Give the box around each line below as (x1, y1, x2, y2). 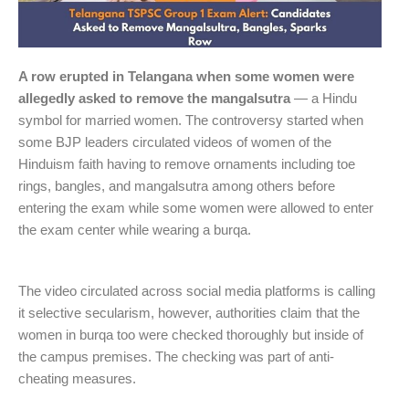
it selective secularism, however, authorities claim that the (18, 304, 360, 320)
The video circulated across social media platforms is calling (18, 282, 375, 299)
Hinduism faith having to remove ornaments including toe (18, 156, 355, 173)
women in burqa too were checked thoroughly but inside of (18, 326, 363, 342)
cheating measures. (18, 370, 136, 386)
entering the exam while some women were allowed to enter (18, 200, 373, 216)
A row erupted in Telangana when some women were (18, 68, 354, 85)
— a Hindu (290, 90, 357, 107)
